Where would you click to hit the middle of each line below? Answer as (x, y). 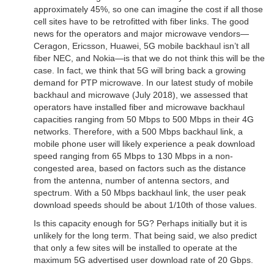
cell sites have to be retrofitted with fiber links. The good (141, 22)
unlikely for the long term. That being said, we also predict (145, 236)
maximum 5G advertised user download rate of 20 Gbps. (143, 260)
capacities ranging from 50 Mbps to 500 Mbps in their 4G (144, 120)
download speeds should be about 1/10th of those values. (145, 205)
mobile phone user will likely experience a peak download (144, 144)
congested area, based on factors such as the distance (140, 168)
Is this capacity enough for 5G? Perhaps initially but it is (140, 224)
